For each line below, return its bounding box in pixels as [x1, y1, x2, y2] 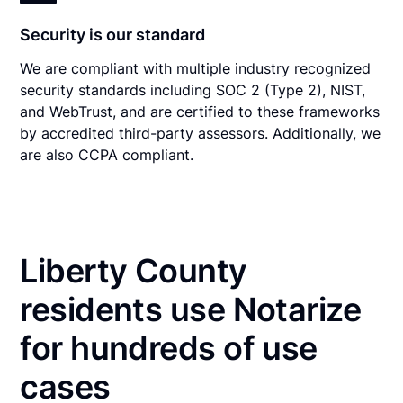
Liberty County [20, 250, 247, 291]
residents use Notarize [20, 289, 362, 329]
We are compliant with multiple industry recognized [20, 58, 372, 77]
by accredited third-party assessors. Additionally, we [20, 123, 381, 142]
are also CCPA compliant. [20, 145, 194, 164]
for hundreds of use [20, 327, 318, 368]
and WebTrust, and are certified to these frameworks [20, 102, 381, 121]
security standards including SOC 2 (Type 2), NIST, [20, 80, 366, 99]
